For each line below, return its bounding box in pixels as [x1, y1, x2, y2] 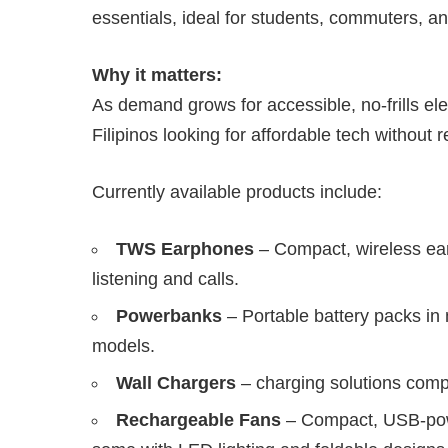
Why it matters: [92, 64, 222, 85]
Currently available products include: [92, 181, 382, 202]
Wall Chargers [116, 372, 241, 393]
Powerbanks [116, 305, 222, 326]
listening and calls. [92, 268, 239, 289]
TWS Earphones [116, 238, 254, 259]
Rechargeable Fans [116, 409, 281, 430]
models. [92, 335, 155, 356]
